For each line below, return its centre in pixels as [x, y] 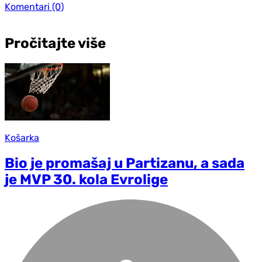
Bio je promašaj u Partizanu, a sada [125, 163]
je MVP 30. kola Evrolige [86, 180]
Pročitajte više [55, 43]
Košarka [22, 138]
